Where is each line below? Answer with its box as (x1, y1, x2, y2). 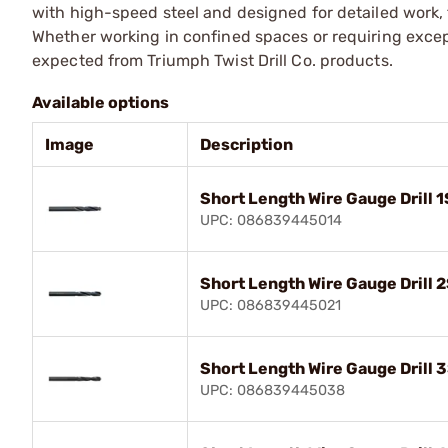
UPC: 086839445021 (200, 296, 341, 314)
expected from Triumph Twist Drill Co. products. (32, 50, 393, 70)
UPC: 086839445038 (200, 381, 345, 399)
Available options (32, 92, 169, 112)
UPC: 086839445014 (200, 211, 342, 229)
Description (200, 134, 293, 154)
